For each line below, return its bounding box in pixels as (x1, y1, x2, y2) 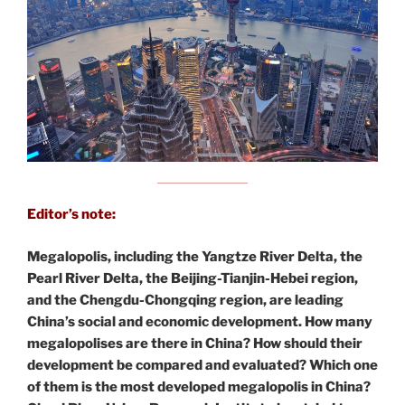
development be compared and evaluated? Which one (27, 356, 378, 373)
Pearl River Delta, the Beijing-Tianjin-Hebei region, (27, 269, 358, 287)
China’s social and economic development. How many (27, 313, 372, 330)
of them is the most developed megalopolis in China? (27, 378, 371, 395)
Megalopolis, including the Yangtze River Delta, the (27, 248, 363, 265)
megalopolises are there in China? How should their (27, 334, 363, 352)
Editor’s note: (27, 206, 116, 222)
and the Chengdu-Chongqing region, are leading (27, 291, 344, 308)
